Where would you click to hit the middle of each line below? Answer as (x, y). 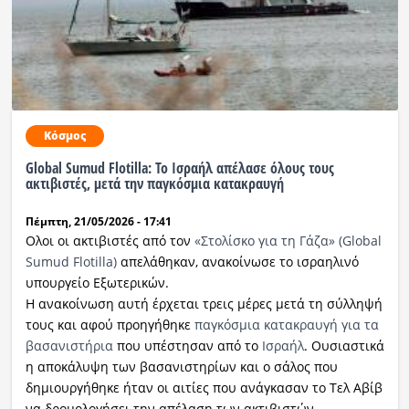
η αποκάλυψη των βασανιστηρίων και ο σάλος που (181, 366)
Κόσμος (64, 135)
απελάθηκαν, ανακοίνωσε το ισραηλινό (237, 261)
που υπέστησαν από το (187, 345)
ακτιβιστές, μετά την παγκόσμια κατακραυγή (154, 183)
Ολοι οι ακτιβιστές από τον (110, 240)
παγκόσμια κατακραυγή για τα (286, 324)
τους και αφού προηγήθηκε (110, 324)
